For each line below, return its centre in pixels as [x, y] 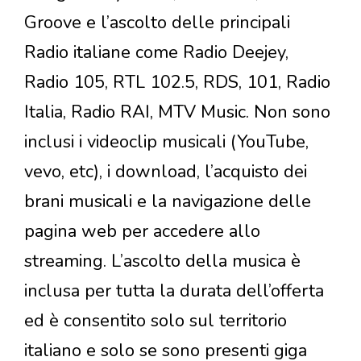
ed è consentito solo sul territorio [156, 321]
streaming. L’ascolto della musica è [162, 261]
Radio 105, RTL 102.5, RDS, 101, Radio [177, 83]
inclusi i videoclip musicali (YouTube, [166, 142]
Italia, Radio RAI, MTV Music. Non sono [177, 112]
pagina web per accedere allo [142, 232]
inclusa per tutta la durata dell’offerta [174, 291]
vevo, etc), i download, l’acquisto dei [166, 172]
